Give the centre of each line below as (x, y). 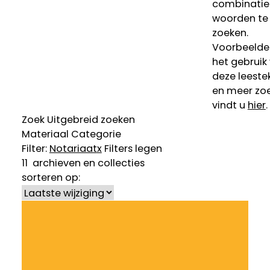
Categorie (96, 134)
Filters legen (133, 149)
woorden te (240, 19)
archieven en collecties (86, 163)
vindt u (230, 105)
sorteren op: (51, 178)
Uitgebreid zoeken (91, 120)
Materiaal (45, 134)
